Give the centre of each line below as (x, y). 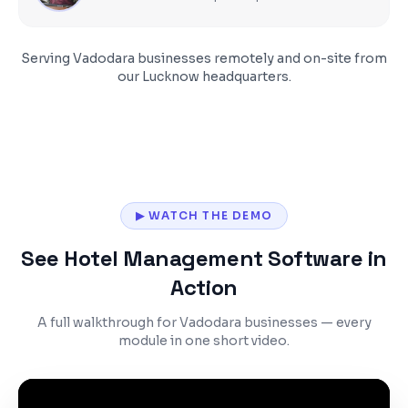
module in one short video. (204, 341)
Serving (47, 58)
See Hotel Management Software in (204, 258)
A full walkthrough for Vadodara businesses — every (204, 322)
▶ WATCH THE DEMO (204, 215)
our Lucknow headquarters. (204, 76)
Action (204, 287)
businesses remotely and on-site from (261, 58)
